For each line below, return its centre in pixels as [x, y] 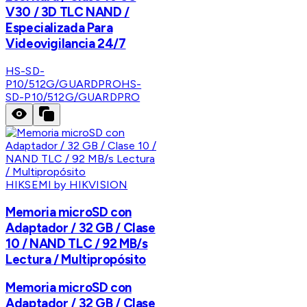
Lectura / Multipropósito [76, 259]
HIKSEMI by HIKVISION [67, 185]
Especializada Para [59, 28]
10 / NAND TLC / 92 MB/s [77, 243]
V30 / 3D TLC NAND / [67, 12]
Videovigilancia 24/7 [66, 44]
